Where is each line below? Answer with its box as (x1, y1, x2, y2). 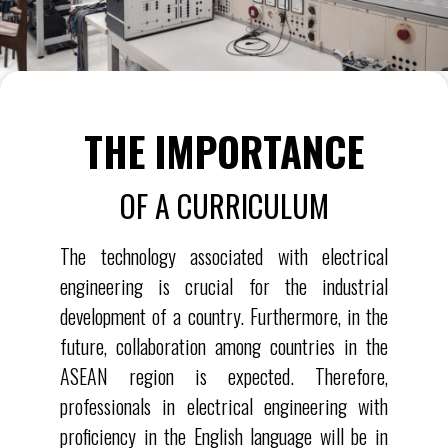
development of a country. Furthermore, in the (60, 300, 388, 331)
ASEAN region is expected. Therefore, (60, 360, 388, 391)
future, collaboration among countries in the (60, 330, 388, 361)
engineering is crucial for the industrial (60, 270, 388, 301)
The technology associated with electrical (60, 240, 388, 271)
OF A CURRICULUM (119, 182, 329, 228)
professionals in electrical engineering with (60, 390, 388, 421)
